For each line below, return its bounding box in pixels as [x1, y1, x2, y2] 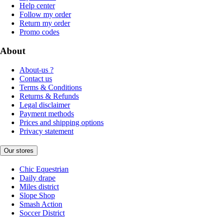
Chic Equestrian [19, 164, 69, 173]
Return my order [19, 19, 70, 28]
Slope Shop [19, 191, 55, 200]
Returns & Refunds [19, 91, 79, 100]
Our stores [4, 147, 34, 155]
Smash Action [19, 200, 62, 208]
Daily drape [19, 173, 55, 182]
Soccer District [19, 208, 65, 217]
